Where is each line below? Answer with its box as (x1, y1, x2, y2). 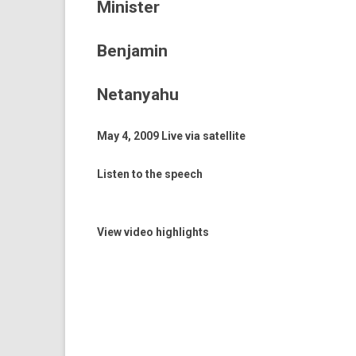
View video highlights (97, 226, 209, 238)
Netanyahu (97, 85, 179, 104)
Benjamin (97, 41, 168, 60)
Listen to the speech (97, 168, 203, 180)
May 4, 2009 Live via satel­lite (97, 130, 246, 142)
